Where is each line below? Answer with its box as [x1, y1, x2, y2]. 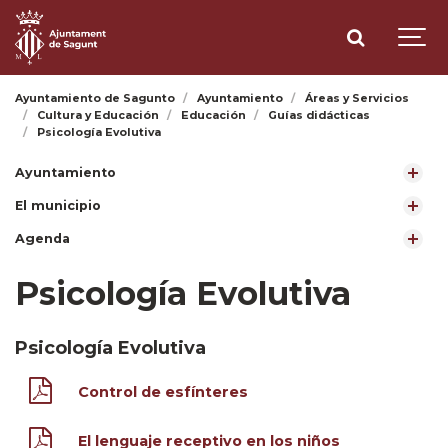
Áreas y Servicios [305, 92, 410, 105]
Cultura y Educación [37, 109, 160, 122]
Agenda [15, 231, 70, 246]
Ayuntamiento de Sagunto [15, 92, 175, 105]
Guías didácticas [268, 109, 371, 122]
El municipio [15, 198, 101, 213]
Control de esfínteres [77, 382, 248, 401]
